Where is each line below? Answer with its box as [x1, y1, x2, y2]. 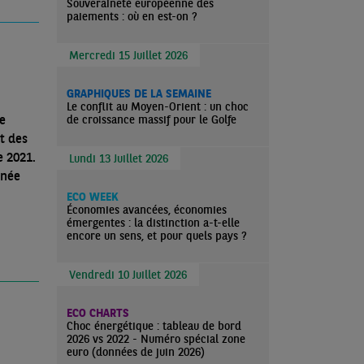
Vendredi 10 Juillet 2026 [69, 267, 187, 282]
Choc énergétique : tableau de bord [67, 318, 241, 333]
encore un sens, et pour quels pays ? [67, 228, 247, 243]
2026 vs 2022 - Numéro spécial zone [67, 331, 245, 346]
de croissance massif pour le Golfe [67, 112, 236, 127]
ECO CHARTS [67, 305, 129, 320]
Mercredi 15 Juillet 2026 [69, 48, 188, 63]
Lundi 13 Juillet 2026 [69, 151, 168, 166]
